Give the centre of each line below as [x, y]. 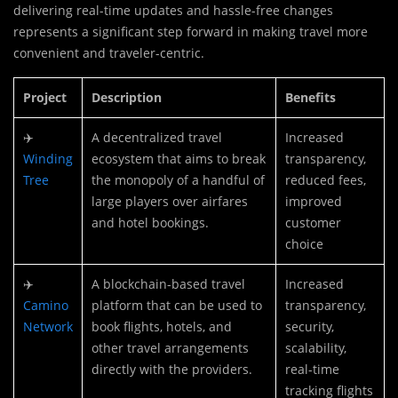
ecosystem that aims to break [179, 159]
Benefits [310, 98]
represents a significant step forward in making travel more [191, 32]
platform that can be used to [177, 306]
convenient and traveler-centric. [109, 53]
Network [48, 327]
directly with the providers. [172, 370]
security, [310, 327]
